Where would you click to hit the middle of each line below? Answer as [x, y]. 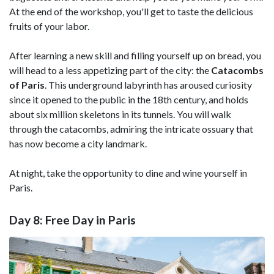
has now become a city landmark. [78, 143]
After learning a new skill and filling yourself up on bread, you [135, 55]
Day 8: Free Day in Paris [72, 220]
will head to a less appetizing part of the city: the [110, 70]
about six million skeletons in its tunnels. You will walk [120, 114]
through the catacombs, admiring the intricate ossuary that [131, 128]
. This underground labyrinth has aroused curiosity [148, 84]
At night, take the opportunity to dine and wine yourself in [128, 172]
